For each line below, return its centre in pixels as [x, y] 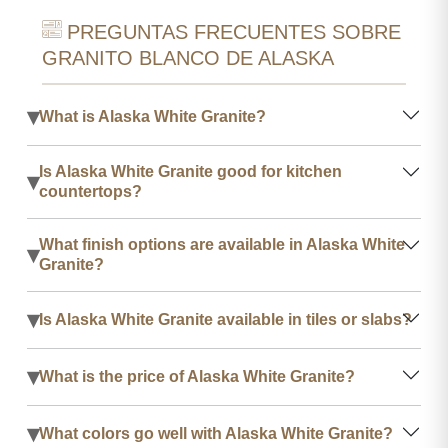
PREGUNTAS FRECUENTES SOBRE [234, 31]
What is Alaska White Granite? [152, 116]
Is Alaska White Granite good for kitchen [190, 171]
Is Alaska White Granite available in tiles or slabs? [225, 319]
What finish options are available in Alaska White [222, 244]
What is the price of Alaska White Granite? [197, 376]
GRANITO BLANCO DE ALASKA [188, 57]
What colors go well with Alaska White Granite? [216, 433]
